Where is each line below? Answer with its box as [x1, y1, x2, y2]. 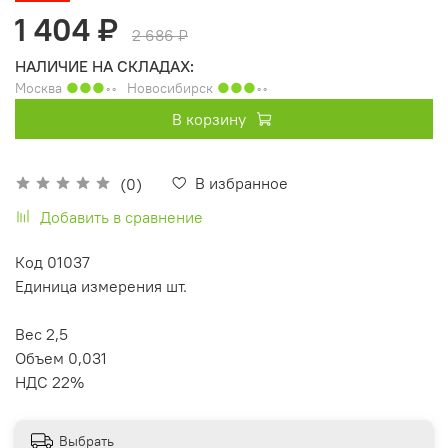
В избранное [195, 172, 288, 193]
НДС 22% [15, 371, 84, 392]
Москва [15, 78, 66, 97]
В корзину [171, 108, 246, 129]
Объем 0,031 [15, 347, 107, 368]
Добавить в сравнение [40, 206, 203, 227]
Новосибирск [127, 78, 217, 97]
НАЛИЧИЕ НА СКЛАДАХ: [15, 55, 194, 76]
